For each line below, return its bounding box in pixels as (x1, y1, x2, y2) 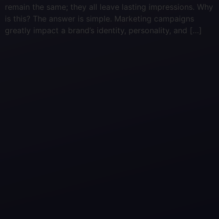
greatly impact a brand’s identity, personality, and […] (5, 25, 202, 35)
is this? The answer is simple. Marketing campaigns (5, 14, 194, 23)
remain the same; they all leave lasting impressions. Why (5, 2, 213, 12)
